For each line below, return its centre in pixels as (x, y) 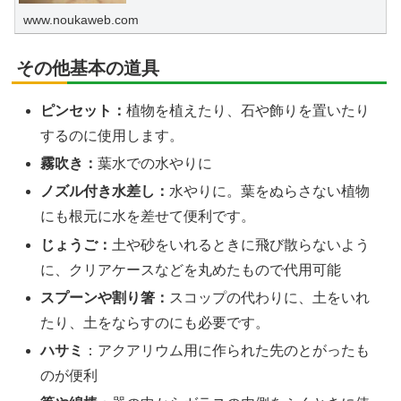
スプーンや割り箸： (105, 297)
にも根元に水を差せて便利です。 (148, 217)
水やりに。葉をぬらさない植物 (270, 192)
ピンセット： (84, 110)
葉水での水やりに (155, 164)
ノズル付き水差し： (105, 192)
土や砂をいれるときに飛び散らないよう (241, 244)
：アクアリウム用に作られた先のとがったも (227, 350)
